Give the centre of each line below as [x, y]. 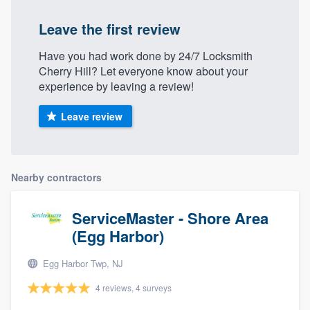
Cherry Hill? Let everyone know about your [143, 71]
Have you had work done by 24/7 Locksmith [146, 56]
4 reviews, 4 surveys [134, 288]
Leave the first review [110, 29]
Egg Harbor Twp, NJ [82, 264]
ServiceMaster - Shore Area [170, 218]
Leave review [91, 117]
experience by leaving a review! [116, 86]
